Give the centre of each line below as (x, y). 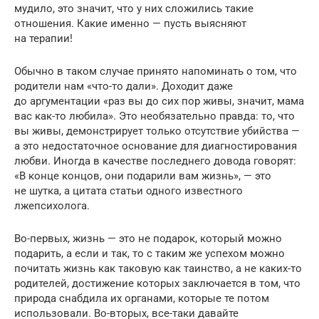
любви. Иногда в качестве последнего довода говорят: (155, 161)
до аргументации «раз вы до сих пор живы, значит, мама (159, 101)
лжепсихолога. (52, 206)
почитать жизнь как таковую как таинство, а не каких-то (158, 269)
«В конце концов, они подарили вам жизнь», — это (143, 176)
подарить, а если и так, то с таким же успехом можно (150, 254)
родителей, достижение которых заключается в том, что (157, 284)
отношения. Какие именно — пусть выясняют (130, 24)
